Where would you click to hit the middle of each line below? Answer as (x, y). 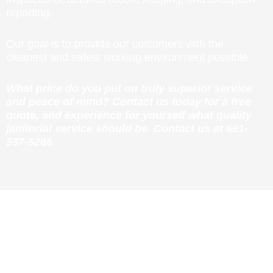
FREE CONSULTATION (136, 258)
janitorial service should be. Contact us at (116, 128)
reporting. (29, 12)
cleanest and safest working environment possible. (129, 57)
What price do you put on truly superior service (129, 88)
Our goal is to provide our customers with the (115, 44)
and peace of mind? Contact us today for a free (129, 101)
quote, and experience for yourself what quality (129, 115)
